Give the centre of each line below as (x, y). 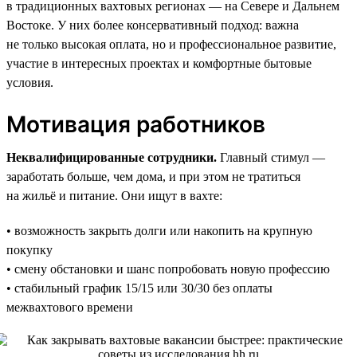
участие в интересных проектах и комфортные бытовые (159, 63)
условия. (30, 82)
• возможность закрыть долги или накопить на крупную (159, 230)
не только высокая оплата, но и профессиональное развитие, (171, 44)
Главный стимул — (271, 157)
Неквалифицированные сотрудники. (112, 157)
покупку (29, 249)
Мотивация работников (136, 124)
